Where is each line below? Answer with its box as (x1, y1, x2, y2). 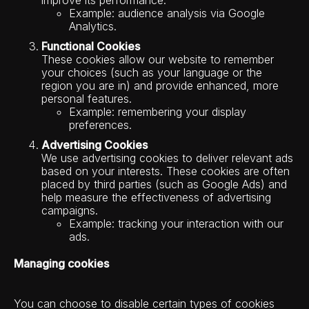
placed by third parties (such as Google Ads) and (41, 177, 287, 191)
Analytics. (69, 19, 117, 33)
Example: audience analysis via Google (69, 6, 265, 20)
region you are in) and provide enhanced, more (41, 79, 279, 92)
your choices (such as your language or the (41, 66, 262, 79)
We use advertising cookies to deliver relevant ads (41, 151, 293, 165)
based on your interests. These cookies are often (41, 164, 290, 178)
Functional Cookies (41, 39, 140, 53)
